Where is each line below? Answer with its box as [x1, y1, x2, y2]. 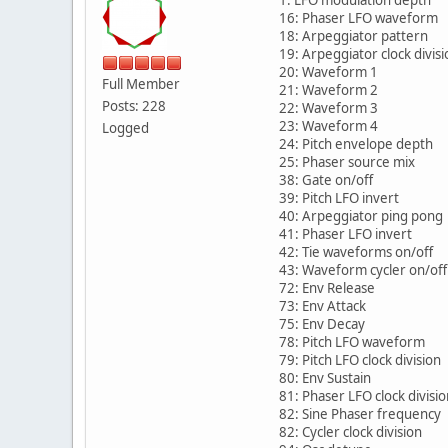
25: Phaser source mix [279, 153, 415, 172]
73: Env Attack [279, 297, 366, 316]
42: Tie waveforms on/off [279, 243, 433, 262]
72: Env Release [279, 279, 375, 298]
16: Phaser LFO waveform [279, 9, 438, 28]
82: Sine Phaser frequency [279, 405, 441, 424]
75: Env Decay [279, 315, 365, 334]
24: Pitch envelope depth [279, 135, 433, 154]
